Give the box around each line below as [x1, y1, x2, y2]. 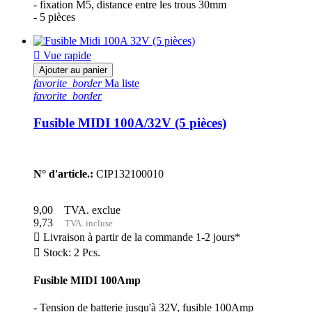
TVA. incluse [58, 217, 113, 228]
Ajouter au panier [39, 65, 107, 76]
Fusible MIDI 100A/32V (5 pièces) [33, 116, 226, 131]
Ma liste [102, 77, 139, 90]
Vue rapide [40, 49, 91, 62]
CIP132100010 [93, 167, 164, 180]
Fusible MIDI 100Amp [33, 274, 141, 287]
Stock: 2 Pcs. [40, 246, 100, 258]
